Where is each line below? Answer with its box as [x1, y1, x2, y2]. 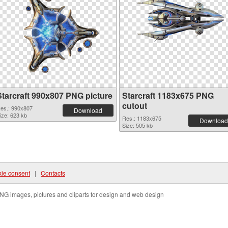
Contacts [41, 168, 65, 177]
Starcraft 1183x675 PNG [122, 90, 214, 101]
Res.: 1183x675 [122, 114, 161, 122]
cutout [122, 100, 147, 111]
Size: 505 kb [122, 121, 153, 129]
